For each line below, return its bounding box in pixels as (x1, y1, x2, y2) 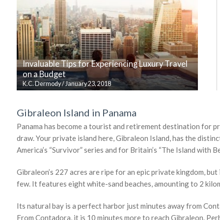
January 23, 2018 (65, 80, 111, 87)
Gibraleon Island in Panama (17, 106, 137, 118)
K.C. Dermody (23, 80, 61, 87)
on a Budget (23, 69, 66, 79)
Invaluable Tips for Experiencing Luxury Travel (23, 58, 188, 69)
